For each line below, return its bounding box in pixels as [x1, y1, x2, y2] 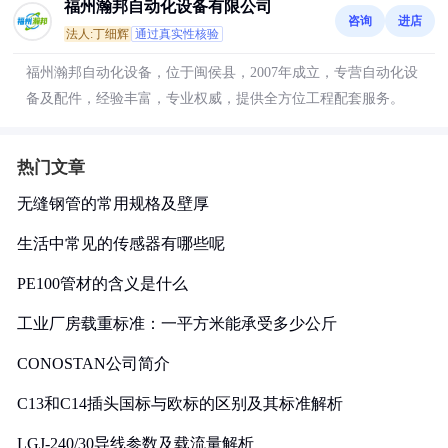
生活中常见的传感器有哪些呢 [17, 235, 225, 252]
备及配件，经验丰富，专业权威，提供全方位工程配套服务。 [26, 91, 404, 106]
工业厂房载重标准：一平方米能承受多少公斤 [17, 315, 337, 332]
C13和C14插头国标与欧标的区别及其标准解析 [17, 395, 343, 412]
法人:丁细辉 [66, 27, 129, 41]
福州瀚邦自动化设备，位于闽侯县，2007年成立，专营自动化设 [26, 65, 418, 80]
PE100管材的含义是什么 [17, 275, 188, 292]
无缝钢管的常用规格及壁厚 [17, 195, 209, 212]
